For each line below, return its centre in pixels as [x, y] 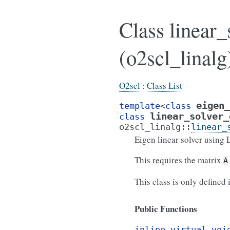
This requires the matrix [179, 160]
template [140, 106]
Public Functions [166, 209]
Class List [165, 85]
